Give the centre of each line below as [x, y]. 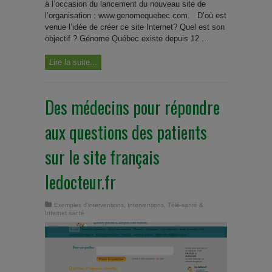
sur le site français [102, 157]
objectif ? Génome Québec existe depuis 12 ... [127, 38]
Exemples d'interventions [89, 205]
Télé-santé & [185, 205]
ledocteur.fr [80, 182]
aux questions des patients [126, 132]
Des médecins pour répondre [132, 107]
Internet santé [65, 212]
